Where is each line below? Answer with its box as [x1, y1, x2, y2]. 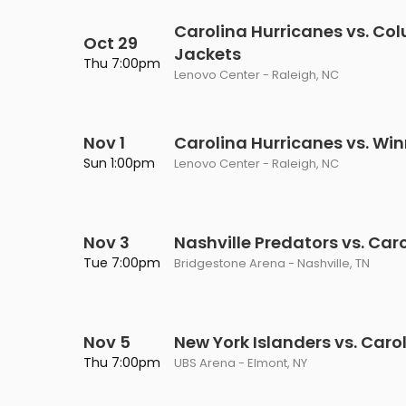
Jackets [174, 43, 241, 65]
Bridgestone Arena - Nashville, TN [174, 255, 370, 272]
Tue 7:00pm [83, 254, 160, 272]
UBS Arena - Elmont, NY [174, 354, 307, 372]
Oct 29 [83, 32, 138, 54]
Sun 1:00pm [83, 154, 155, 172]
